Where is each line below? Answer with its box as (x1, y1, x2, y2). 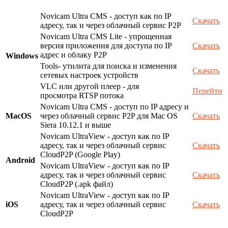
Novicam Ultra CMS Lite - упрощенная (40, 32, 172, 41)
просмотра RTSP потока (40, 91, 124, 100)
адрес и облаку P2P (40, 50, 107, 60)
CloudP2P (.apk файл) (40, 180, 113, 189)
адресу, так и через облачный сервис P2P (40, 21, 181, 30)
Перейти (192, 87, 222, 96)
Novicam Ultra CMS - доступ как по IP (40, 12, 171, 21)
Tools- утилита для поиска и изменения (40, 62, 177, 71)
